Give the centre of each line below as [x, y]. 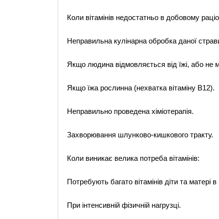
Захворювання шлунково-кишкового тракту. [140, 135]
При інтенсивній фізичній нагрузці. [124, 205]
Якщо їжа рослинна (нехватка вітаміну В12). [141, 88]
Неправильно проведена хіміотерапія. [130, 111]
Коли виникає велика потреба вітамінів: [133, 158]
